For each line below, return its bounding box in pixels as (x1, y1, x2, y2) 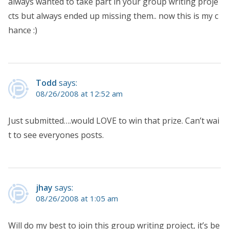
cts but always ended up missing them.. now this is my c (8, 10, 218, 21)
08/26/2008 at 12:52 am (36, 88, 123, 99)
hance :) (8, 24, 37, 36)
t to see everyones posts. (8, 129, 104, 141)
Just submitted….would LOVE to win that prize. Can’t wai (8, 114, 219, 126)
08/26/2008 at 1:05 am (36, 193, 118, 203)
